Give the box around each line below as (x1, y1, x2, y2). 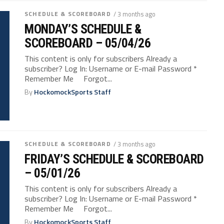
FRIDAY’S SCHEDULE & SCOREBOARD (24, 151, 204, 166)
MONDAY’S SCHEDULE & (24, 21, 141, 36)
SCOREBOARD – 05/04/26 (24, 35, 151, 50)
